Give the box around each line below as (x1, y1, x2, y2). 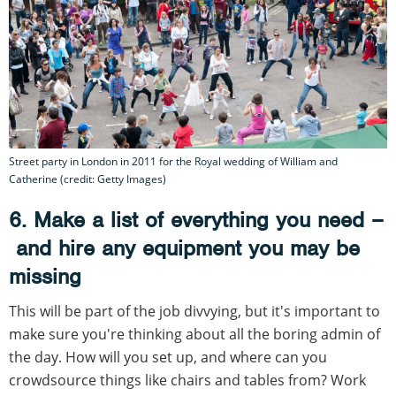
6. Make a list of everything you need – (9, 206, 384, 234)
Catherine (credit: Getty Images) (9, 171, 166, 187)
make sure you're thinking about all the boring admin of (9, 324, 380, 345)
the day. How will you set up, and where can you (9, 347, 327, 368)
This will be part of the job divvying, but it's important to (9, 301, 380, 322)
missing (9, 263, 81, 291)
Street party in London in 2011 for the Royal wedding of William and (9, 154, 338, 170)
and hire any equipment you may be (9, 234, 360, 263)
